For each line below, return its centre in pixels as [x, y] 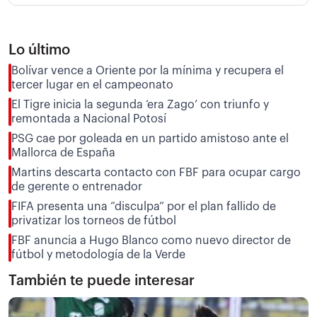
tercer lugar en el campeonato [92, 85]
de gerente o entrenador [77, 186]
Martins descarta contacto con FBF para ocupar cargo [156, 172]
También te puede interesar [102, 281]
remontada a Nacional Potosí [89, 119]
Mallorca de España [63, 152]
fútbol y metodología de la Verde [98, 254]
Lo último [39, 50]
